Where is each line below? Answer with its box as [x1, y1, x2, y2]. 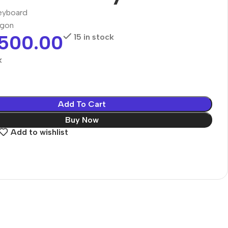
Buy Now [65, 115, 99, 125]
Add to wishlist [10, 127, 68, 137]
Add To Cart [58, 99, 106, 109]
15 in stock [73, 32, 114, 42]
